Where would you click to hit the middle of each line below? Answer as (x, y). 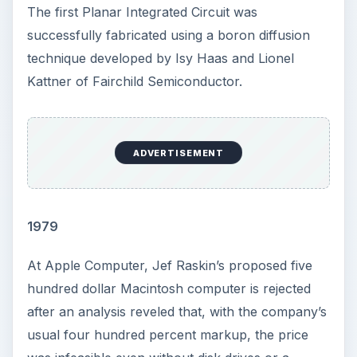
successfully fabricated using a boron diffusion (168, 35)
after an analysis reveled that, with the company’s (177, 311)
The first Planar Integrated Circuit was (142, 12)
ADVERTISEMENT (178, 153)
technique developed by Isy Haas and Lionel (160, 59)
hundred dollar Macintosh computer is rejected (169, 288)
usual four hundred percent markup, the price (167, 334)
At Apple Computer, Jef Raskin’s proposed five (169, 265)
